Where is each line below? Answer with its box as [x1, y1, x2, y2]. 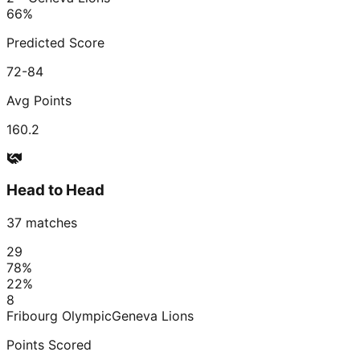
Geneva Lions [112, 308, 194, 325]
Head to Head [6, 181, 104, 200]
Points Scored [6, 337, 92, 354]
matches [22, 215, 77, 231]
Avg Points [6, 92, 72, 108]
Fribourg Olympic [6, 308, 112, 325]
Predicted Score [6, 34, 104, 51]
